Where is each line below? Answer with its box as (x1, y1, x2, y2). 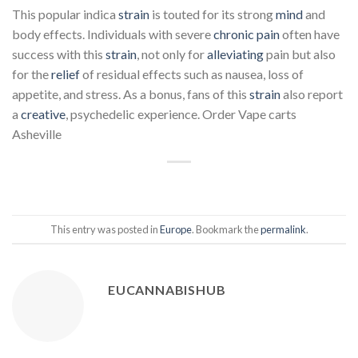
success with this (12, 46, 105, 62)
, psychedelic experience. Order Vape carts (66, 106, 296, 122)
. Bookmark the (191, 222, 261, 236)
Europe (159, 222, 192, 236)
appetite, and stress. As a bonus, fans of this (12, 86, 249, 102)
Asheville (12, 126, 62, 142)
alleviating (207, 46, 266, 62)
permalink (260, 222, 306, 236)
